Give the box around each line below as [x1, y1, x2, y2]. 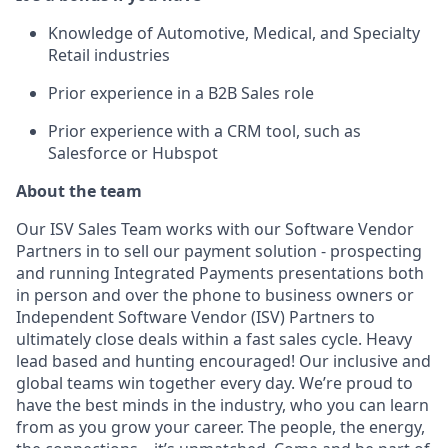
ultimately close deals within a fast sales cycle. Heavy [16, 328, 412, 350]
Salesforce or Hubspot [48, 142, 218, 164]
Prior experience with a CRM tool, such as [48, 120, 361, 142]
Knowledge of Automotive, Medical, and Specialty [48, 22, 420, 44]
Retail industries [48, 44, 170, 66]
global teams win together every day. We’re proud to [16, 372, 413, 394]
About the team [16, 180, 142, 202]
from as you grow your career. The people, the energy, [16, 416, 425, 438]
